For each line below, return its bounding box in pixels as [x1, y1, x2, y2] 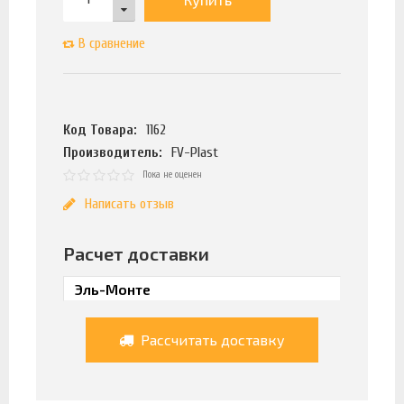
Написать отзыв [84, 195, 174, 212]
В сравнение [78, 35, 145, 52]
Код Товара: [63, 122, 137, 139]
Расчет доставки [63, 242, 209, 264]
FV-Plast [171, 144, 219, 161]
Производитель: [63, 144, 162, 161]
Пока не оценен [142, 169, 203, 181]
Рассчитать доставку [136, 331, 285, 348]
